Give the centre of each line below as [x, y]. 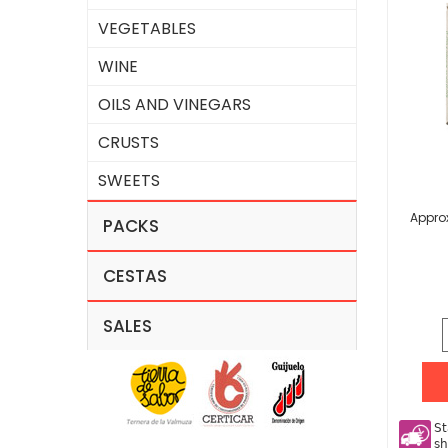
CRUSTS [128, 142]
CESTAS [135, 276]
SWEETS [129, 180]
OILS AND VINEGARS [174, 104]
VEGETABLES [147, 28]
